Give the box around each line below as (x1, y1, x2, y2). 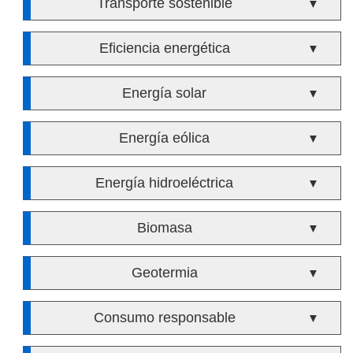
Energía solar (122, 85, 207, 101)
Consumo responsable (93, 310, 236, 325)
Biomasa (136, 220, 192, 236)
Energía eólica (119, 130, 210, 146)
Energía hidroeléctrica (95, 175, 234, 191)
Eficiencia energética (98, 40, 230, 56)
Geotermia (131, 265, 198, 281)
